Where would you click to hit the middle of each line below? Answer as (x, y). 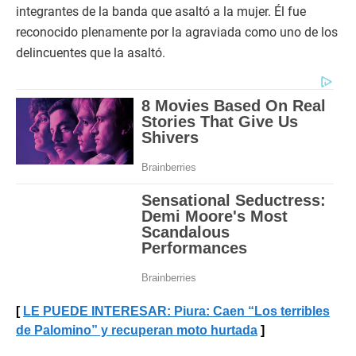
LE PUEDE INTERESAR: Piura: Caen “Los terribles (176, 311)
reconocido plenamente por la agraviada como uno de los (177, 33)
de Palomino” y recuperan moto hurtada (137, 331)
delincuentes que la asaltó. (91, 53)
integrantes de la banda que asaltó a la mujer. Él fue (161, 12)
